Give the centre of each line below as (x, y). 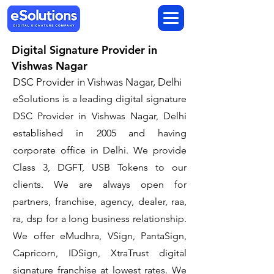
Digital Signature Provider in (84, 50)
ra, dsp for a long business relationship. (100, 219)
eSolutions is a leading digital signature (100, 99)
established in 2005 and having (100, 133)
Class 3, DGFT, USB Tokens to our (100, 167)
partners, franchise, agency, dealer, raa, (100, 202)
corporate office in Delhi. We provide (100, 150)
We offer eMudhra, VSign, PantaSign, (100, 236)
